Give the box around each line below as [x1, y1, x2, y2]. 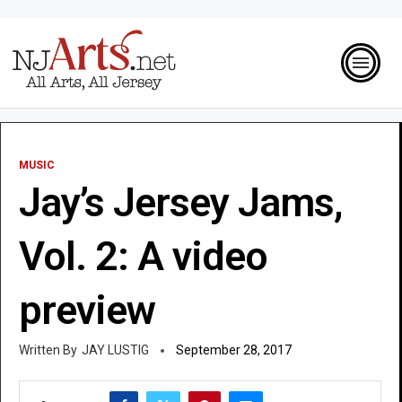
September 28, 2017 [176, 342, 292, 357]
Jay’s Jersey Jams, [19, 178, 342, 226]
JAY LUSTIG [82, 342, 149, 357]
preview [19, 285, 155, 334]
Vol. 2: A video [19, 232, 267, 280]
